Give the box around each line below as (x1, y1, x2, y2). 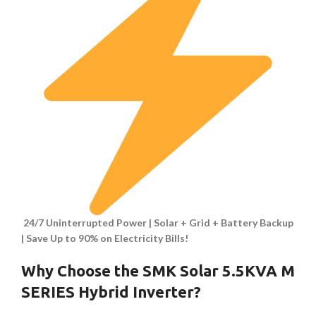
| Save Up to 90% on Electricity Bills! (21, 232, 188, 245)
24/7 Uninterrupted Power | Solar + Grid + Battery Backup (23, 217, 293, 229)
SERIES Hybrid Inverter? (21, 283, 201, 301)
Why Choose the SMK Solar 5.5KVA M (21, 262, 295, 280)
